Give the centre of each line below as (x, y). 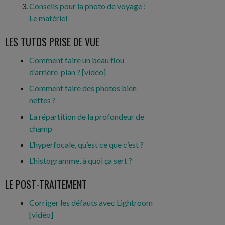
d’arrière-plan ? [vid (62, 72)
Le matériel (48, 18)
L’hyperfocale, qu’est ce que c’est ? (86, 144)
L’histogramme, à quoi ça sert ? (81, 160)
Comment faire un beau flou (77, 60)
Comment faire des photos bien (83, 88)
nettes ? (42, 100)
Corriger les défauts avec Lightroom (91, 202)
